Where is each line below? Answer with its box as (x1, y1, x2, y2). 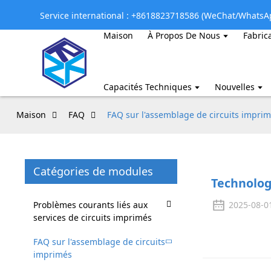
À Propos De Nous (147, 29, 220, 41)
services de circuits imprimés (33, 211, 152, 223)
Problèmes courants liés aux (33, 198, 148, 211)
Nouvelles (215, 80, 255, 93)
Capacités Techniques (103, 80, 192, 93)
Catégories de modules (33, 163, 153, 178)
